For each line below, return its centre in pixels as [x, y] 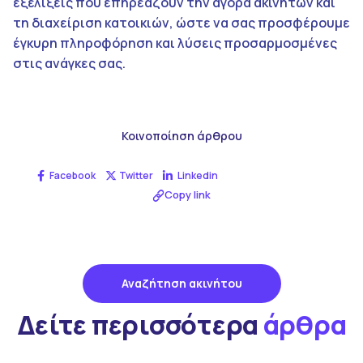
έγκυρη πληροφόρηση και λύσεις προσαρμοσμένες [175, 43]
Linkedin [197, 176]
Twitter [137, 176]
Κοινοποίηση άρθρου [181, 135]
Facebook [73, 176]
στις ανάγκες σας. [69, 63]
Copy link [188, 195]
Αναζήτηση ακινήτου [181, 283]
